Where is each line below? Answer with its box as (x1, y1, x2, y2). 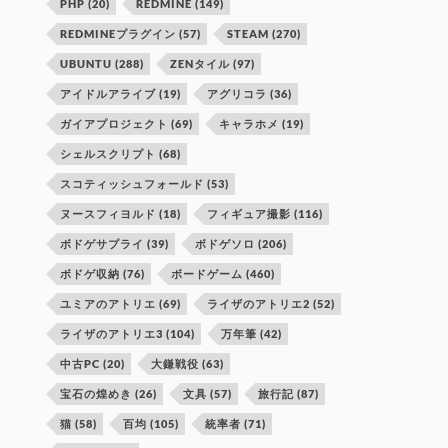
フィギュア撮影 (207, 206, 292, 220)
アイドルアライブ (60, 86, 157, 100)
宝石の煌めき (60, 386, 133, 400)
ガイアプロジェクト (60, 116, 169, 130)
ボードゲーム (171, 266, 244, 280)
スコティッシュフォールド (60, 176, 205, 190)
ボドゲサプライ (60, 236, 145, 250)
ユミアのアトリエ (60, 296, 157, 310)
